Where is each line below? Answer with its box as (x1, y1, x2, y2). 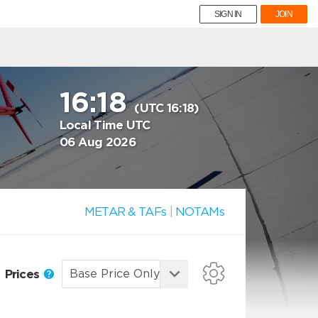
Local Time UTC (59, 118, 150, 132)
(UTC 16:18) (134, 101, 199, 115)
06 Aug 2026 (59, 135, 136, 149)
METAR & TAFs (84, 204, 167, 219)
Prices (4, 266, 43, 281)
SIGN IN (214, 9, 242, 19)
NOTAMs (175, 204, 224, 219)
